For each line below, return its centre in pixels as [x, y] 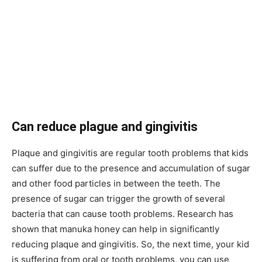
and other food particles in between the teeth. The [116, 183]
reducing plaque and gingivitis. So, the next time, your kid [130, 244]
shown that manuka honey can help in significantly [116, 229]
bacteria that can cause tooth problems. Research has [123, 213]
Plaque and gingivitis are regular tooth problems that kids [130, 153]
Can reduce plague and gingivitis [105, 126]
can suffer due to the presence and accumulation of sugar [131, 168]
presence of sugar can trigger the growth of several [118, 198]
